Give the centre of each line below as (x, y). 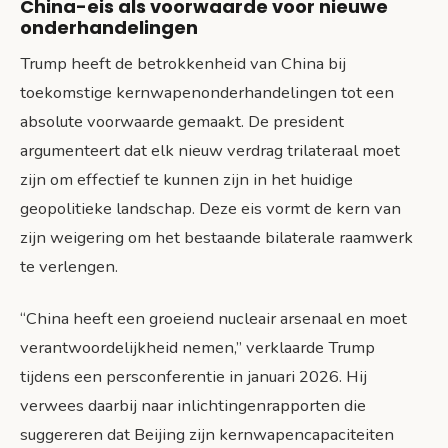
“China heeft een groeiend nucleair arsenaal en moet (213, 319)
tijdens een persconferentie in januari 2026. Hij (193, 377)
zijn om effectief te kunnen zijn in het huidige (186, 180)
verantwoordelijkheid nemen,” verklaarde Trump (197, 348)
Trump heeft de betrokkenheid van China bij (183, 64)
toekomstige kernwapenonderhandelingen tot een (207, 93)
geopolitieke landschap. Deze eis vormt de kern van (210, 209)
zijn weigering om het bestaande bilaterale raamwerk (216, 238)
